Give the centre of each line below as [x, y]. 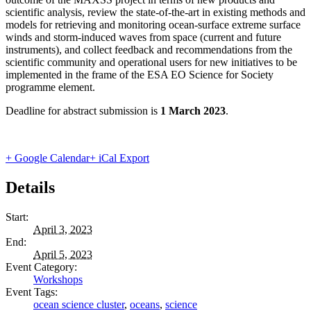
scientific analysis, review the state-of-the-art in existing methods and [155, 12]
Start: [17, 217]
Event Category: [41, 267]
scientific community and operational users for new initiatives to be [151, 62]
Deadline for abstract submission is [83, 110]
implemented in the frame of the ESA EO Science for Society [140, 74]
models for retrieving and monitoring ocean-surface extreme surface [153, 24]
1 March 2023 [193, 110]
